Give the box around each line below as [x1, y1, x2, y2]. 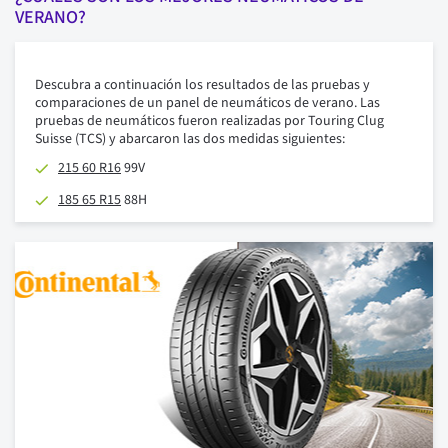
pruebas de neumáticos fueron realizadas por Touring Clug [35, 111, 384, 132]
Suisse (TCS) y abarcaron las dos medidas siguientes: [35, 129, 345, 150]
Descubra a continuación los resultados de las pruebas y [35, 75, 370, 96]
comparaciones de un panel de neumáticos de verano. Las [35, 93, 380, 114]
